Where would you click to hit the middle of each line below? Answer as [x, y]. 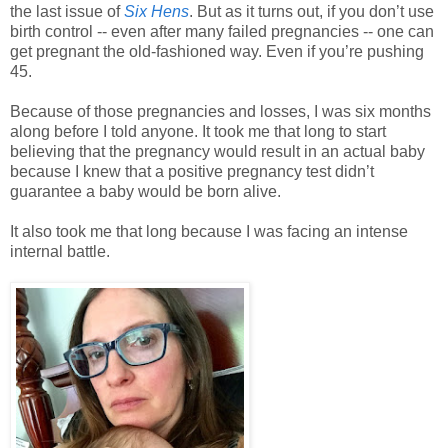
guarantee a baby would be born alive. [147, 192]
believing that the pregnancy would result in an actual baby [217, 152]
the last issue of [67, 12]
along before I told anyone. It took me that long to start [198, 132]
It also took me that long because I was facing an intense [209, 232]
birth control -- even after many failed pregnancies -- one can [222, 32]
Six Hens [156, 12]
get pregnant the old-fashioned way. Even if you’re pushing [217, 52]
